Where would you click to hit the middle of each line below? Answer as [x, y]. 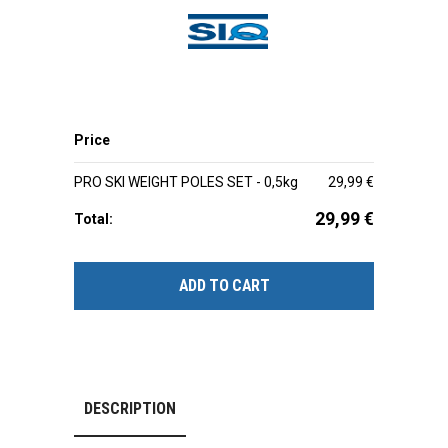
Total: [93, 219]
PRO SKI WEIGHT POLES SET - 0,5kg [186, 182]
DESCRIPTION [130, 408]
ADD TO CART [224, 285]
